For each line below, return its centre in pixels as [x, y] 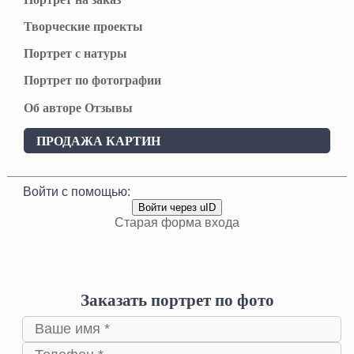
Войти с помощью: [76, 192]
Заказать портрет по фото [177, 300]
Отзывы [108, 107]
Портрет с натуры [75, 54]
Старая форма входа [177, 223]
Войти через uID [177, 208]
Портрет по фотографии [92, 81]
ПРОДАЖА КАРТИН [98, 141]
